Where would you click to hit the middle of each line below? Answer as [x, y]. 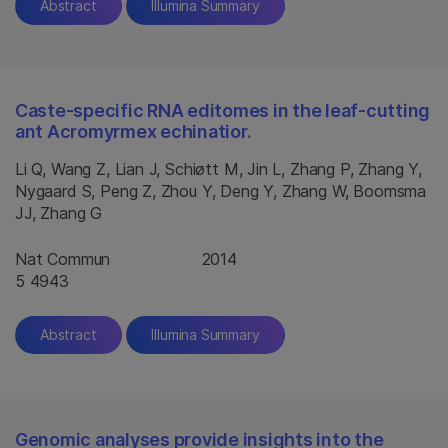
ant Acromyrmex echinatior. [133, 131]
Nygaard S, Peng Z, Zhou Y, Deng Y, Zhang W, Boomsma [221, 191]
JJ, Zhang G [59, 213]
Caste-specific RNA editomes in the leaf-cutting [223, 110]
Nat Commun [63, 259]
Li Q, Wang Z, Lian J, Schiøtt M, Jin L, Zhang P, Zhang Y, [218, 169]
